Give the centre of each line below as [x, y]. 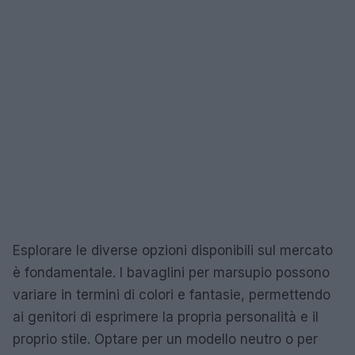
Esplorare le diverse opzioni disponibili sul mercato [173, 250]
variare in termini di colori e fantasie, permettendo [172, 294]
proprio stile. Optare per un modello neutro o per [165, 339]
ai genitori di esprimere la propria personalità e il [166, 317]
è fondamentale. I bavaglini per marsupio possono [171, 272]
